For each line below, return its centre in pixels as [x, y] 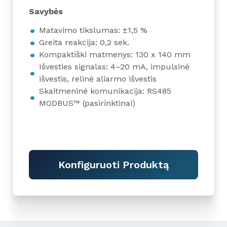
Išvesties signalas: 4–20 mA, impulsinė [114, 67]
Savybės [46, 12]
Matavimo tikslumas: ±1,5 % [93, 30]
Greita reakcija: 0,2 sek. [84, 43]
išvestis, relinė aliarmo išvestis [98, 79]
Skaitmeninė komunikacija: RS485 [105, 91]
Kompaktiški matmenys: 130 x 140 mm [115, 55]
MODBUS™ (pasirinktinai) [87, 103]
